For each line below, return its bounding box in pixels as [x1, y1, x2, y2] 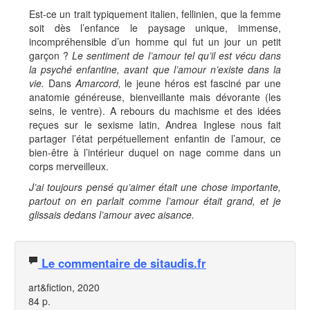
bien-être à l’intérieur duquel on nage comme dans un [29, 145, 281, 159]
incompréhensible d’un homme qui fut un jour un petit [29, 35, 281, 48]
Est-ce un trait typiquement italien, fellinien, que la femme [29, 7, 281, 21]
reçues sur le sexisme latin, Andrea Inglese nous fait [29, 118, 281, 131]
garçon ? [29, 48, 73, 62]
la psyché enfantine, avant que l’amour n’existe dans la [29, 62, 281, 76]
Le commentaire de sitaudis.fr [38, 255, 206, 271]
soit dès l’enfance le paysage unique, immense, [29, 21, 281, 35]
